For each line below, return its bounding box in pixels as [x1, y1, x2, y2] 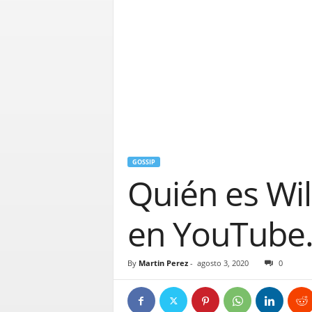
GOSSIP [132, 157, 155, 166]
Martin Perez [138, 258, 188, 268]
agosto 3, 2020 [196, 258, 249, 268]
